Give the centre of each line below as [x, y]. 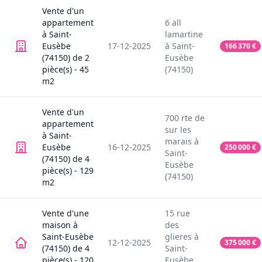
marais [178, 142]
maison [56, 225]
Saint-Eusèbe [68, 237]
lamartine [184, 35]
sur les [178, 130]
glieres [178, 237]
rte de [193, 118]
